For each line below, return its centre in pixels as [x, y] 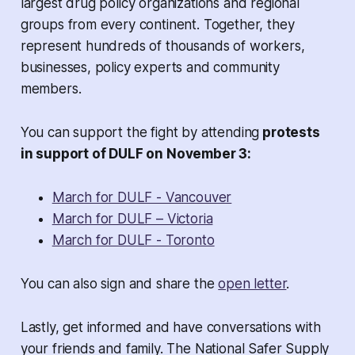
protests [290, 133]
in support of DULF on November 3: [136, 154]
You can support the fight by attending [140, 133]
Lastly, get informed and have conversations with [170, 328]
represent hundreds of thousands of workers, [162, 46]
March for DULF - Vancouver [142, 198]
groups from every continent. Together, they [157, 25]
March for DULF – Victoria [132, 219]
